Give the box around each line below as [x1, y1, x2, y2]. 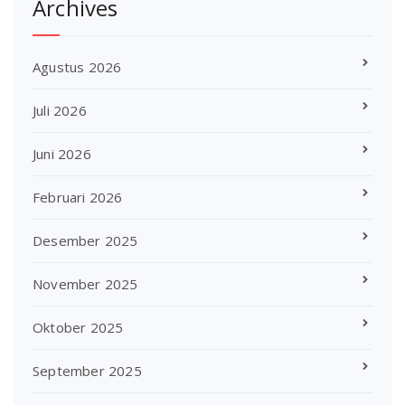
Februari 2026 [33, 188, 123, 206]
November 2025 [33, 275, 138, 293]
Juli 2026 [33, 101, 87, 119]
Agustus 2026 [33, 58, 122, 76]
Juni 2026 [33, 145, 91, 163]
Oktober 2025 [33, 318, 124, 336]
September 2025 [33, 362, 142, 380]
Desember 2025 [33, 231, 138, 250]
